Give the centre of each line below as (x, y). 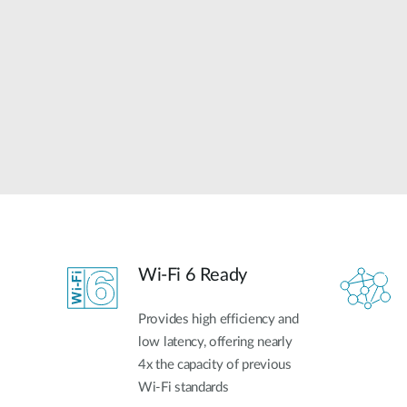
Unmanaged (178, 23)
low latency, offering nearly (215, 342)
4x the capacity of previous (215, 365)
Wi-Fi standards (184, 388)
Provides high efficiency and (218, 320)
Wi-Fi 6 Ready (193, 276)
